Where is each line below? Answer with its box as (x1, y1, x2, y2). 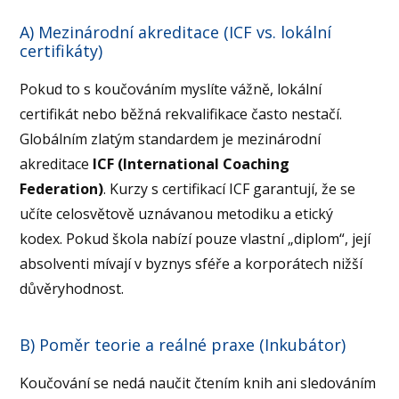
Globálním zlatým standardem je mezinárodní (20, 128, 322, 149)
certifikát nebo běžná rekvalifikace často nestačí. (20, 103, 343, 124)
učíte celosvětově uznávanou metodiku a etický (20, 203, 334, 224)
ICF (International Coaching (93, 153, 290, 174)
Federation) (20, 178, 104, 199)
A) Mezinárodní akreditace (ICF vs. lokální (20, 20, 332, 43)
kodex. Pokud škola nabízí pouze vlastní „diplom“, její (20, 228, 371, 248)
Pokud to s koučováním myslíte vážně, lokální (20, 78, 322, 99)
